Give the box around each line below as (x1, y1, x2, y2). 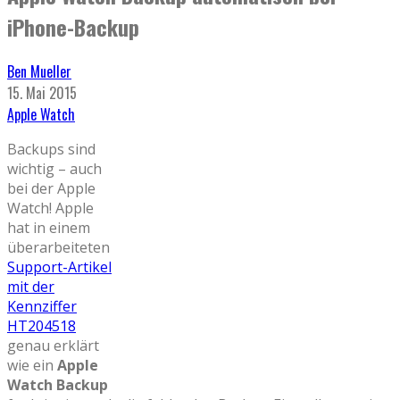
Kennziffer (7, 296, 77, 316)
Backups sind (7, 138, 96, 159)
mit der (7, 276, 54, 296)
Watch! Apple (7, 197, 94, 218)
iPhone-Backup (7, 10, 139, 43)
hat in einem (7, 217, 90, 237)
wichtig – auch (7, 158, 102, 179)
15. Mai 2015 (7, 81, 77, 104)
